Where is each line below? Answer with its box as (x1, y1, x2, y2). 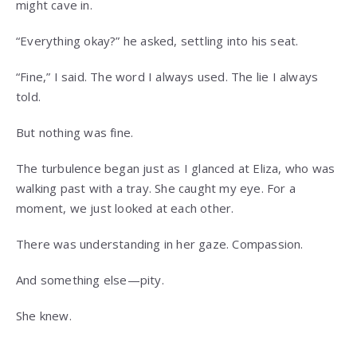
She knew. (16, 308, 72, 324)
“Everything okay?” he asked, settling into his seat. (16, 33, 299, 49)
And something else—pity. (16, 272, 164, 288)
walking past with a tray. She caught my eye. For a (16, 180, 296, 197)
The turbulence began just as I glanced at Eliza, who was (16, 160, 335, 177)
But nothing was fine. (16, 124, 134, 141)
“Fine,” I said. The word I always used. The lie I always (16, 69, 319, 85)
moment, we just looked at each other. (16, 200, 234, 217)
